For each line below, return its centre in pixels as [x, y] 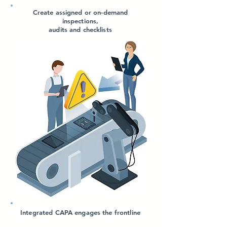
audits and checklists [80, 29]
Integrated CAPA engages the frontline [80, 212]
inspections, [80, 21]
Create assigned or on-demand [80, 12]
